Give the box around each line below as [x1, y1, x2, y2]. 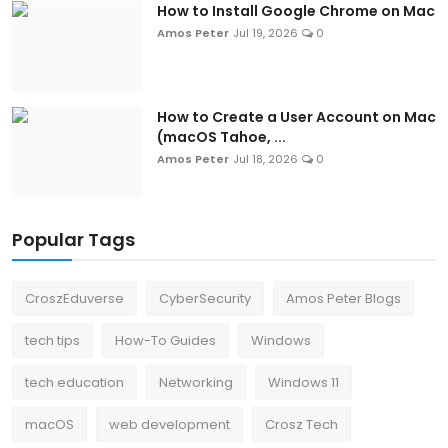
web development [109, 415, 230, 435]
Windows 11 [268, 373, 339, 393]
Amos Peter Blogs [286, 289, 401, 309]
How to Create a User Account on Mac [157, 107, 436, 128]
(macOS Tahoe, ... [157, 127, 286, 148]
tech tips [25, 331, 80, 351]
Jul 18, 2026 [233, 151, 298, 168]
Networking [159, 373, 233, 393]
